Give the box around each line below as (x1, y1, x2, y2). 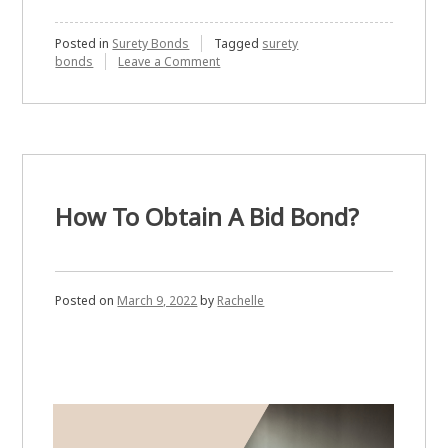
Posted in (55, 34, 113, 52)
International (219, 69, 293, 87)
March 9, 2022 (117, 291, 198, 309)
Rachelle (217, 291, 265, 309)
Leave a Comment (118, 52, 221, 70)
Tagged (214, 34, 263, 52)
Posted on (55, 291, 118, 309)
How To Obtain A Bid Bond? (55, 199, 360, 233)
